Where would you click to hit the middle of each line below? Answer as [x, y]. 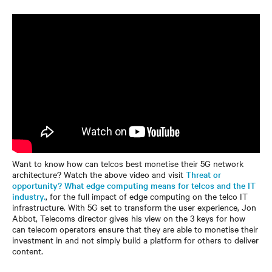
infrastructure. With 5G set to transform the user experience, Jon [134, 207]
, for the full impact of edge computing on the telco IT [147, 196]
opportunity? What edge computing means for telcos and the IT [134, 185]
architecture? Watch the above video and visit [99, 174]
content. [28, 251]
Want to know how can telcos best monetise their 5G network [128, 163]
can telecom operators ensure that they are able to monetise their [135, 229]
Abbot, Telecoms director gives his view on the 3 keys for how [129, 218]
